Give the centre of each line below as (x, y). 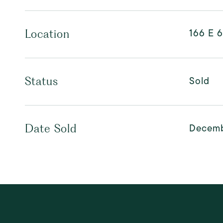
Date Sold (51, 128)
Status (42, 81)
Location (47, 34)
